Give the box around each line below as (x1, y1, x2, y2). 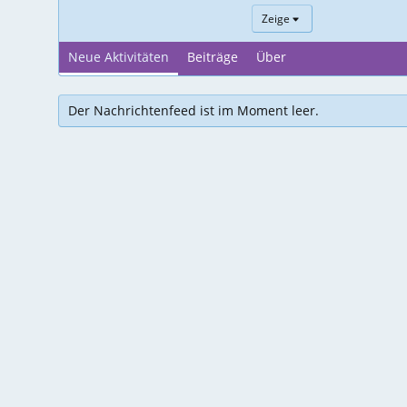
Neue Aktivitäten (68, 48, 169, 66)
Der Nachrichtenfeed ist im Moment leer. (68, 102, 319, 120)
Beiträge (187, 48, 238, 66)
